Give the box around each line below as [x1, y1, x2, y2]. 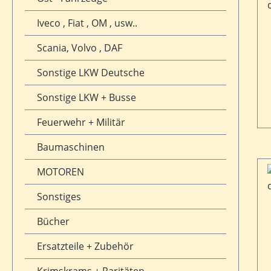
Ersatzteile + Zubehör [37, 239, 134, 253]
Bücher [37, 214, 70, 228]
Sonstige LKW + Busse [37, 90, 136, 104]
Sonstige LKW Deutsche [37, 65, 145, 79]
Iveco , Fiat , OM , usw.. [37, 16, 137, 30]
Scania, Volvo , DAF [37, 41, 122, 54]
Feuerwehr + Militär [37, 115, 125, 129]
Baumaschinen [37, 140, 105, 154]
